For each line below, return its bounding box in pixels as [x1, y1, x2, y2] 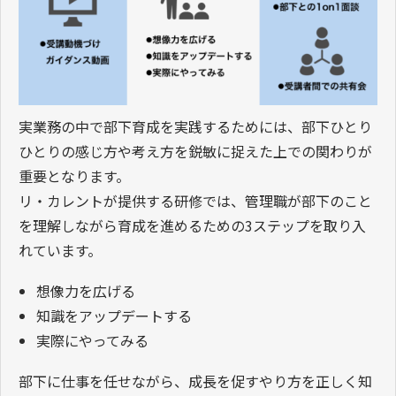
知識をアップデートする [36, 304, 192, 326]
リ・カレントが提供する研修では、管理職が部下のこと [19, 189, 372, 211]
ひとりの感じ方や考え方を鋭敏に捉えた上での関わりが [19, 140, 372, 162]
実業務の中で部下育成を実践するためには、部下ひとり [19, 115, 372, 137]
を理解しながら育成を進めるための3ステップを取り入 [19, 214, 366, 236]
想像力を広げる [36, 279, 135, 301]
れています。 [19, 239, 102, 261]
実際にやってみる [36, 329, 148, 351]
